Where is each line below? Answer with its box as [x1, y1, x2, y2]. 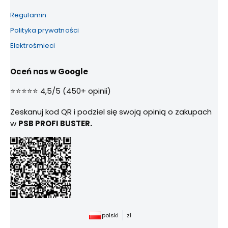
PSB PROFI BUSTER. [18, 118, 92, 129]
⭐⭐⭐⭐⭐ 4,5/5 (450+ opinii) [10, 85, 111, 97]
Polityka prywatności [10, 25, 79, 36]
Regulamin [10, 10, 46, 20]
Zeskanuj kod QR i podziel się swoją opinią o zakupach [10, 106, 212, 118]
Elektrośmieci [10, 41, 55, 51]
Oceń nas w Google [10, 66, 88, 77]
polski [102, 211, 119, 220]
